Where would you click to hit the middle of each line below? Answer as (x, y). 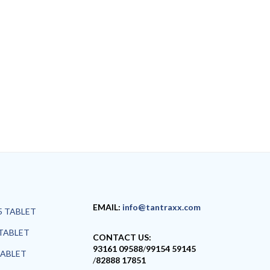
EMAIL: (108, 207)
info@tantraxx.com (162, 207)
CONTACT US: (123, 237)
